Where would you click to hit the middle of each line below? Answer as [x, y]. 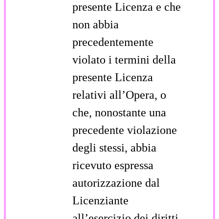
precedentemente [113, 42]
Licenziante [100, 200]
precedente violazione [125, 130]
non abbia [96, 24]
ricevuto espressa [113, 165]
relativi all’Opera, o [119, 95]
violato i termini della [124, 59]
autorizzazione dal [116, 183]
